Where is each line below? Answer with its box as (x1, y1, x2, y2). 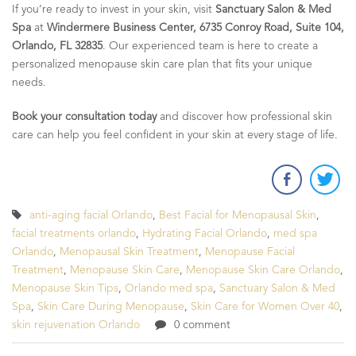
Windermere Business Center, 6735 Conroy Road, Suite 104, (47, 21, 344, 33)
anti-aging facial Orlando (29, 209, 153, 221)
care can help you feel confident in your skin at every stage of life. (12, 129, 338, 141)
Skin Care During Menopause (37, 300, 184, 312)
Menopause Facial (205, 246, 295, 257)
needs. (12, 76, 46, 88)
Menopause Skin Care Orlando (186, 264, 340, 276)
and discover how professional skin (157, 110, 332, 122)
